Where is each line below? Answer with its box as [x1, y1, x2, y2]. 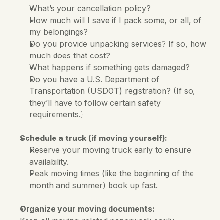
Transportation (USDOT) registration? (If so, [29, 86, 195, 96]
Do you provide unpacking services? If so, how [29, 39, 206, 49]
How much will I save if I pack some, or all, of [29, 15, 201, 25]
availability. [29, 157, 71, 166]
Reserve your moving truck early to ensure [29, 145, 191, 155]
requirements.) [29, 110, 83, 119]
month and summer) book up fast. [29, 180, 158, 190]
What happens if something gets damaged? [29, 62, 190, 72]
